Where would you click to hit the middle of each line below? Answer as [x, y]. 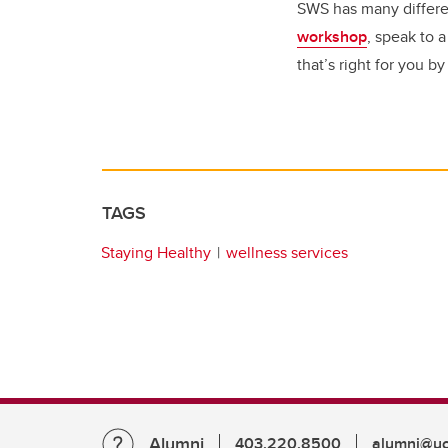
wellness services [287, 252]
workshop [332, 36]
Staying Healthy [156, 252]
